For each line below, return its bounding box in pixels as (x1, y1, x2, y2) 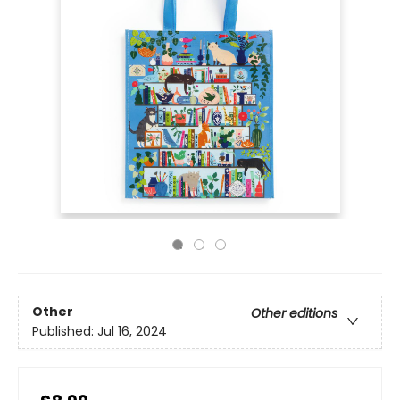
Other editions (251, 304, 337, 323)
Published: (32, 322, 97, 341)
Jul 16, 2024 (97, 322, 167, 341)
